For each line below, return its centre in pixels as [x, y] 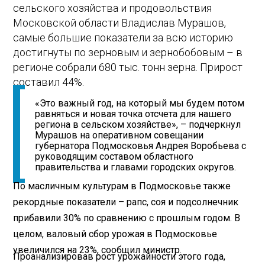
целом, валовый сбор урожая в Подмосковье [115, 234]
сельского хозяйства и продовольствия [113, 8]
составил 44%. [49, 82]
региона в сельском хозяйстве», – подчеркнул [138, 125]
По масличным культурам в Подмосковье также [122, 186]
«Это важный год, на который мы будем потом [140, 104]
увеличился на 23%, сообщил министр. [98, 250]
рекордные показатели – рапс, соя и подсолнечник [126, 202]
